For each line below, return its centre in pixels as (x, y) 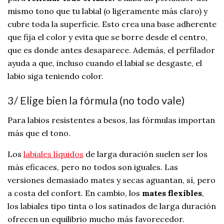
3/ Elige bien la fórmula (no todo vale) (96, 101)
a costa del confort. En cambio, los (75, 193)
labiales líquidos (53, 154)
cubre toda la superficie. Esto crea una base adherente (112, 24)
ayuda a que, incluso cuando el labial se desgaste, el (105, 63)
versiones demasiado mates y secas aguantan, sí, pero (111, 180)
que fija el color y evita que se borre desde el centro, (107, 37)
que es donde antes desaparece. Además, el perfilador (111, 50)
